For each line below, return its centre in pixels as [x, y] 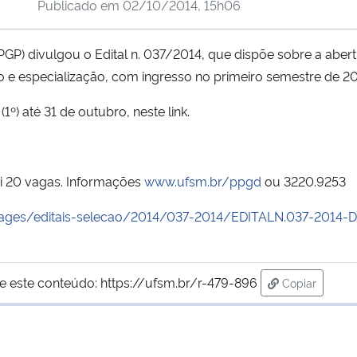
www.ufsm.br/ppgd [203, 180]
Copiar [299, 282]
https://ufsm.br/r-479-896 [179, 282]
